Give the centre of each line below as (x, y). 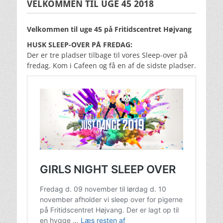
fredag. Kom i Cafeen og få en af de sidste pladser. (111, 65)
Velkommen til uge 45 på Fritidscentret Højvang (109, 29)
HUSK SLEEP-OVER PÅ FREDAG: (80, 44)
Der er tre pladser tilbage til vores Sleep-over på (107, 55)
